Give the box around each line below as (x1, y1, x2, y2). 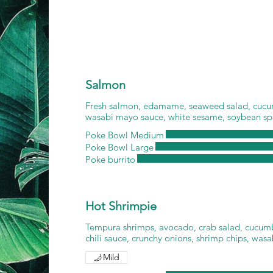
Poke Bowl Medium (85, 129, 164, 141)
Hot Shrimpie (85, 199, 157, 213)
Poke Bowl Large (85, 141, 154, 153)
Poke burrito (85, 154, 135, 165)
